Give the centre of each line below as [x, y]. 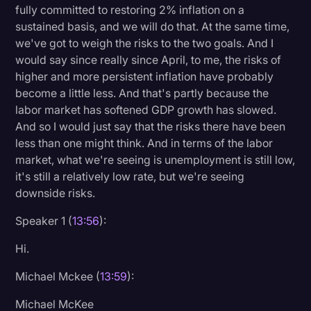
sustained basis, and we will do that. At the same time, [153, 26]
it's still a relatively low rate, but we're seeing [130, 176]
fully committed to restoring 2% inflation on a [130, 9]
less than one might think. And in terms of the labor [144, 143]
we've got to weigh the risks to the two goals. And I [145, 43]
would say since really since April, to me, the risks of [149, 59]
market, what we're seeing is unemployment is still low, [155, 159]
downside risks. [56, 193]
